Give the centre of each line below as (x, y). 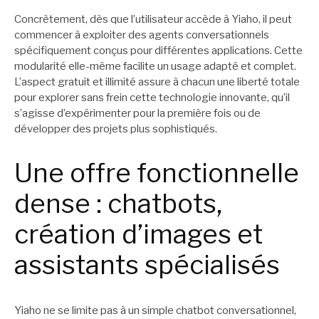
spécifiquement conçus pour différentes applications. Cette (158, 50)
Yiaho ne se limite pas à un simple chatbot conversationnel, (155, 310)
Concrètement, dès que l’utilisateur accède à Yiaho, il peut (153, 19)
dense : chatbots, (118, 204)
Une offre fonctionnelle (157, 173)
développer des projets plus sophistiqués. (116, 129)
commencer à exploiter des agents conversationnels (142, 35)
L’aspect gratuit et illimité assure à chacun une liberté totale (157, 82)
